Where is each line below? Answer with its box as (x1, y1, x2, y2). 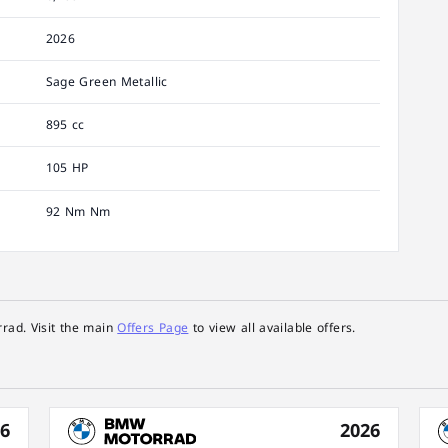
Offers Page (117, 317, 189, 340)
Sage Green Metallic (45, 71, 168, 94)
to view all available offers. (188, 317, 356, 340)
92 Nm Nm (45, 200, 111, 223)
